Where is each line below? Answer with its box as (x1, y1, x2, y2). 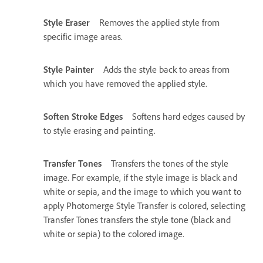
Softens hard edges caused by (132, 110, 245, 123)
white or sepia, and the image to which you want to (43, 186, 241, 198)
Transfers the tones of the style (111, 157, 228, 170)
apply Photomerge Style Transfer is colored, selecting (43, 200, 245, 212)
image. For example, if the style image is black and (43, 171, 237, 184)
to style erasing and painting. (43, 124, 156, 137)
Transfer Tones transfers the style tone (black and (43, 214, 231, 226)
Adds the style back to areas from (103, 63, 230, 76)
